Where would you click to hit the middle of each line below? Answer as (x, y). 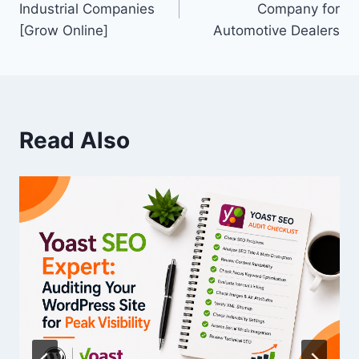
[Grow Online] (64, 30)
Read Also (75, 140)
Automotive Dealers (276, 30)
